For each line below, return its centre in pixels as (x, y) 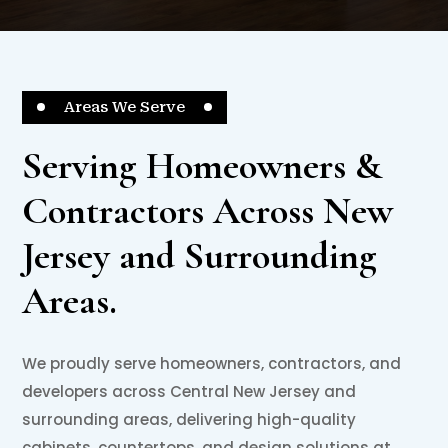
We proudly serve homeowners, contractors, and (212, 363)
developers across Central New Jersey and (189, 391)
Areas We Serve (125, 106)
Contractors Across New (208, 210)
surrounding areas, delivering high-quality (189, 419)
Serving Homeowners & (202, 165)
